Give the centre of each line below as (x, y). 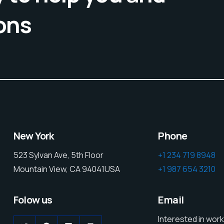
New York (33, 136)
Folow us (33, 199)
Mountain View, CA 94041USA (66, 169)
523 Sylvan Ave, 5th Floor (58, 155)
